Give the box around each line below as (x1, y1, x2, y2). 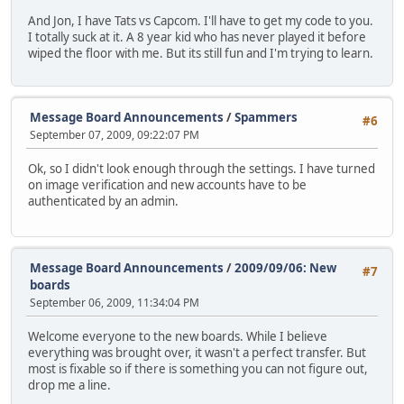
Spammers (234, 108, 298, 125)
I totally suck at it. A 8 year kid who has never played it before (28, 29, 366, 46)
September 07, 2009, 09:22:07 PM (30, 126, 199, 142)
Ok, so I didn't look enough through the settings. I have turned (28, 160, 375, 177)
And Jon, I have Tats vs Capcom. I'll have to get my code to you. (28, 13, 373, 30)
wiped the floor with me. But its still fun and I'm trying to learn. (28, 45, 373, 62)
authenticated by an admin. (28, 192, 179, 209)
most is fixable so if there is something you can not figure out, (28, 360, 368, 377)
